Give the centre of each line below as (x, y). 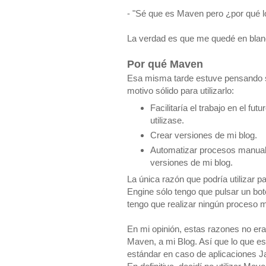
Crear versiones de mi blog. (205, 135)
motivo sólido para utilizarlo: (180, 91)
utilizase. (168, 120)
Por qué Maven (165, 64)
